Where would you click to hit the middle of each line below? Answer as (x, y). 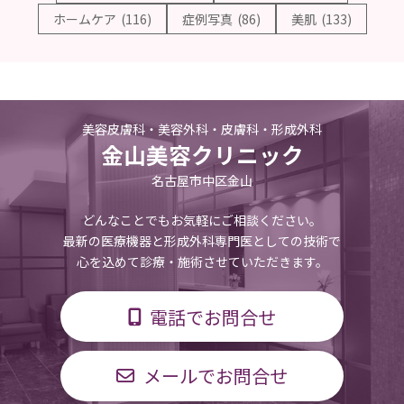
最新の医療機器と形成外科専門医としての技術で (202, 241)
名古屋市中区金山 (202, 181)
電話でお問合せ (213, 317)
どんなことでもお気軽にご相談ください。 (202, 220)
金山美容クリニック (202, 155)
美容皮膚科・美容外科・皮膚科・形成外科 (202, 129)
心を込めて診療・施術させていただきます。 (202, 262)
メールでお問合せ (215, 376)
